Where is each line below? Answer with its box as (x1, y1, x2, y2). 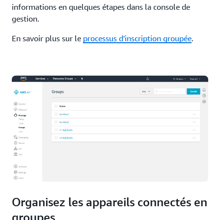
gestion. (12, 14, 39, 24)
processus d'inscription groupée (83, 33, 192, 44)
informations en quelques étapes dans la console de (12, 2, 190, 12)
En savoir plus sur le (12, 33, 83, 44)
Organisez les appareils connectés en (12, 194, 207, 209)
